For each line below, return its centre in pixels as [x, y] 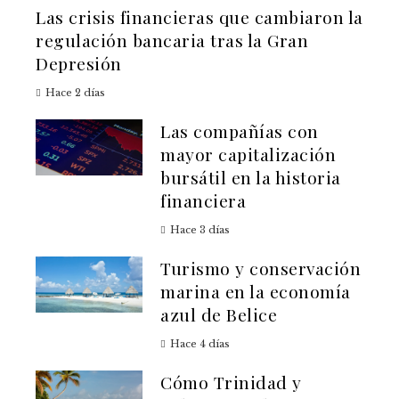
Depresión [79, 64]
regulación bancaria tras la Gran [172, 41]
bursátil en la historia [251, 178]
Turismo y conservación [261, 269]
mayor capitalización [248, 155]
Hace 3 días [200, 230]
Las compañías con [240, 131]
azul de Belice [219, 315]
